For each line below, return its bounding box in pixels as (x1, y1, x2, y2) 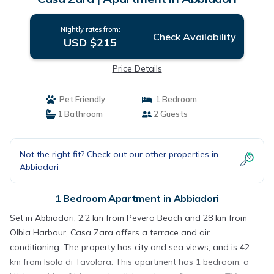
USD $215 (64, 35, 117, 50)
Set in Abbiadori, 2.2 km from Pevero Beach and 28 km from (10, 212, 247, 223)
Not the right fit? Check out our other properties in (20, 149, 218, 160)
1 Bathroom (55, 109, 103, 119)
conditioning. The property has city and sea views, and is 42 (10, 242, 250, 253)
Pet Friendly (55, 94, 105, 104)
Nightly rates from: (60, 25, 120, 34)
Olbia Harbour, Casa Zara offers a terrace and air (10, 227, 210, 238)
